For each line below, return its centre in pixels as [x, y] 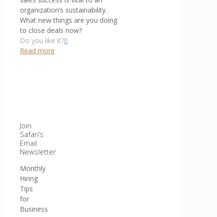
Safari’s [32, 134]
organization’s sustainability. [64, 10]
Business [34, 209]
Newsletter [38, 151]
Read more [37, 50]
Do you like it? [42, 40]
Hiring [29, 178]
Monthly [33, 168]
